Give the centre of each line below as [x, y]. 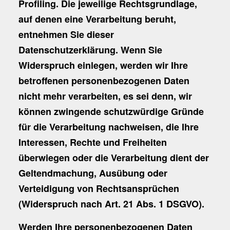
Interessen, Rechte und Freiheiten [92, 142]
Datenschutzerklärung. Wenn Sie [90, 50]
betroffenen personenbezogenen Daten [104, 80]
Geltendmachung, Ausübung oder [93, 173]
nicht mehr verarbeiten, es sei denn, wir [105, 96]
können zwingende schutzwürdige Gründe [111, 111]
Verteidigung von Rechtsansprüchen [99, 188]
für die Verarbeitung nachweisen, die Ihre [108, 127]
